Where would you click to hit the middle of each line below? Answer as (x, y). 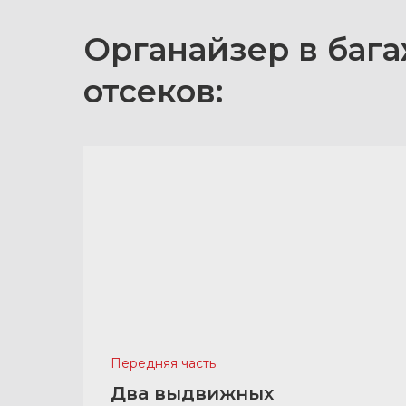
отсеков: (153, 91)
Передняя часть (163, 363)
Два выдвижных (192, 393)
